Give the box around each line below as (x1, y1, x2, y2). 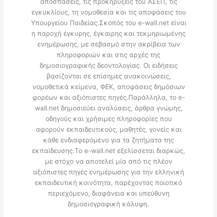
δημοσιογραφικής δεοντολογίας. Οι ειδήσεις (39, 62, 178, 70)
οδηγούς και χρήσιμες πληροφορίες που (45, 115, 172, 123)
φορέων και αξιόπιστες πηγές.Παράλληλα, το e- (32, 93, 185, 102)
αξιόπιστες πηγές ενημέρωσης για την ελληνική (33, 168, 184, 176)
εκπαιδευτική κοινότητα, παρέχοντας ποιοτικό (35, 179, 182, 187)
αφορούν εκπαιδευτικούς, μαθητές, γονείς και (35, 125, 182, 134)
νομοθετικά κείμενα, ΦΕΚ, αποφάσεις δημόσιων (32, 83, 185, 91)
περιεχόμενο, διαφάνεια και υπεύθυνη (47, 189, 170, 198)
